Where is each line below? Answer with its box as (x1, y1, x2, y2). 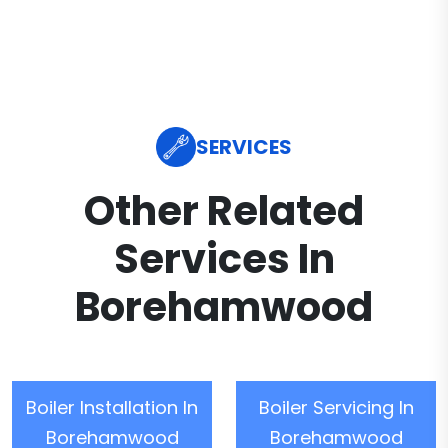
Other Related (84, 183, 364, 239)
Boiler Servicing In (258, 395, 414, 420)
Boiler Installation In (26, 395, 198, 420)
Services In (113, 231, 335, 287)
